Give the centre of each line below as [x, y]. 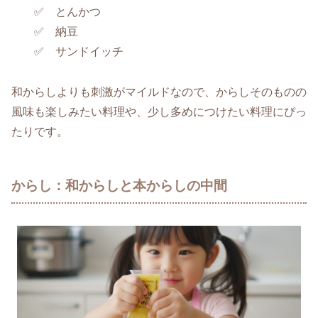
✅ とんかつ [56, 11]
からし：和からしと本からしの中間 [119, 185]
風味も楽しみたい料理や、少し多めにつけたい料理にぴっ [159, 111]
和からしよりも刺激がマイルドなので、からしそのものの [159, 92]
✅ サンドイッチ [67, 51]
